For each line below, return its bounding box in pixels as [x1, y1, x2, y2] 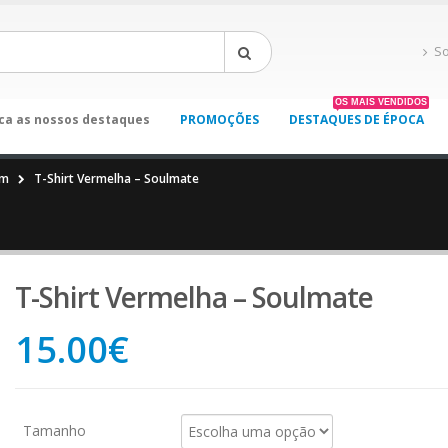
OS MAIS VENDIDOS [334, 97, 427, 107]
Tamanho [23, 421, 87, 441]
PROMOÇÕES [179, 111, 259, 128]
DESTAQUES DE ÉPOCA [288, 111, 424, 128]
